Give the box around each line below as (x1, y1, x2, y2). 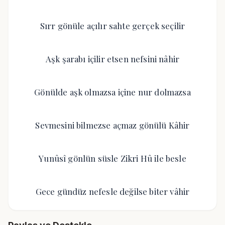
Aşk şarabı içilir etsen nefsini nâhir (45, 53, 180, 64)
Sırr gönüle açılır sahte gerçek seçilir (40, 20, 185, 31)
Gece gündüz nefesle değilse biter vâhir (35, 186, 190, 197)
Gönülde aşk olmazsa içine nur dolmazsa (34, 86, 191, 97)
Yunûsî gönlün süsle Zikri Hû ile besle (39, 153, 186, 164)
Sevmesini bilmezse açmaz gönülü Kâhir (35, 120, 190, 131)
